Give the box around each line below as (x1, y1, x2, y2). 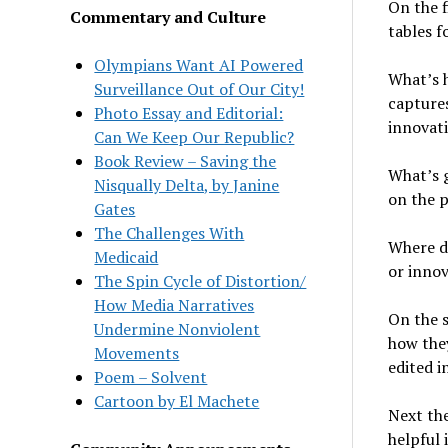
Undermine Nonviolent (94, 317, 261, 340)
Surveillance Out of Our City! (94, 77, 305, 100)
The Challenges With (94, 221, 245, 244)
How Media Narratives (94, 293, 255, 316)
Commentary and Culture (70, 5, 267, 28)
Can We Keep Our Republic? (94, 125, 295, 148)
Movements (94, 341, 180, 364)
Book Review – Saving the (94, 149, 277, 172)
